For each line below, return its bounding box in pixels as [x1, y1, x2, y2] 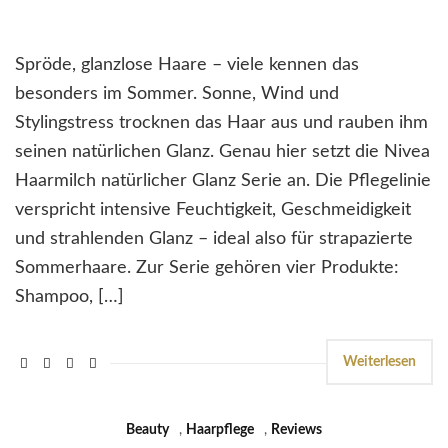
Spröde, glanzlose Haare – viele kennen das [15, 55, 359, 74]
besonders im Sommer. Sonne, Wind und [15, 84, 339, 103]
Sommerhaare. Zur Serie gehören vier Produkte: [15, 258, 399, 277]
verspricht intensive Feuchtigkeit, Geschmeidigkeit [15, 200, 411, 219]
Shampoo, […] [15, 287, 124, 306]
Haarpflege [186, 422, 254, 437]
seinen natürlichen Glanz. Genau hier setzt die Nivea [15, 142, 430, 161]
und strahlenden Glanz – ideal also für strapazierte [15, 229, 413, 248]
